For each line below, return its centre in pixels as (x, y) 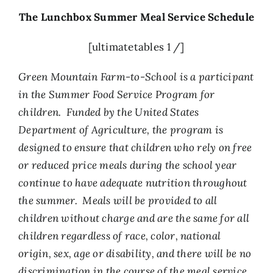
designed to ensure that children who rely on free (135, 147)
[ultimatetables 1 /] (136, 47)
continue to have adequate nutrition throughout (133, 183)
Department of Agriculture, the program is (121, 130)
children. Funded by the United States (109, 112)
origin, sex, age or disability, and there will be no (135, 253)
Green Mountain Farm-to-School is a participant (136, 77)
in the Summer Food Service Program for (117, 94)
